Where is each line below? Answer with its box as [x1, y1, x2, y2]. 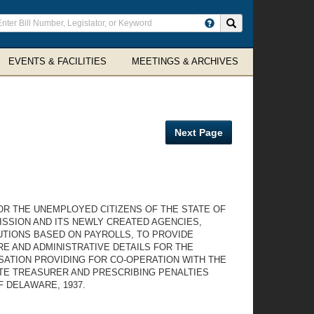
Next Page [175, 127, 223, 138]
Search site [235, 18, 281, 27]
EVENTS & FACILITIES [8, 56, 107, 67]
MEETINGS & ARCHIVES [132, 56, 238, 67]
